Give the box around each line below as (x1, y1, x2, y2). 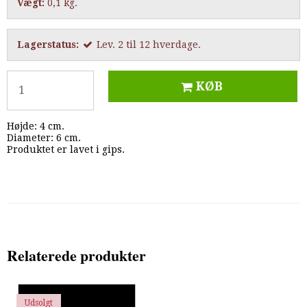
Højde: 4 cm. (7, 121, 64, 132)
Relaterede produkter (7, 245, 146, 267)
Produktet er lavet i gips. (7, 144, 125, 156)
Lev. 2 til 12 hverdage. (97, 39, 201, 51)
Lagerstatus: (17, 39, 79, 51)
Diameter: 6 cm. (7, 132, 81, 144)
